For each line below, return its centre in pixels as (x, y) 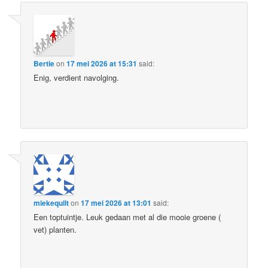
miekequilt (51, 202)
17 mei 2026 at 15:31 (102, 64)
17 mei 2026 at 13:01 (116, 202)
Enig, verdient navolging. (77, 78)
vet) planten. (55, 229)
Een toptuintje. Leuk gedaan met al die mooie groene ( (127, 217)
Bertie (44, 64)
